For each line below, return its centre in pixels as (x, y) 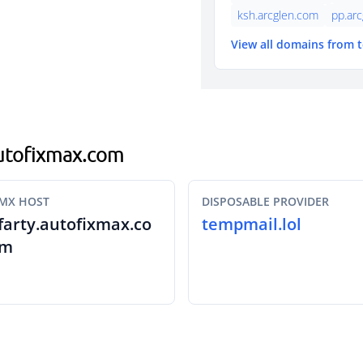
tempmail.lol (252, 224)
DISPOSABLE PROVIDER (265, 201)
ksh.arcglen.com (278, 15)
